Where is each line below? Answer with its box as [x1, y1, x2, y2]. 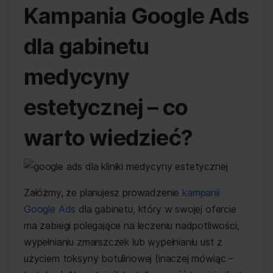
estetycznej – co [24, 94, 188, 121]
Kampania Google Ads [24, 2, 249, 29]
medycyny [24, 63, 130, 90]
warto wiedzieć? [24, 124, 193, 151]
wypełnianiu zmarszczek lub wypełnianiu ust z [24, 236, 223, 248]
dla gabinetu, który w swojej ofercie [76, 203, 236, 215]
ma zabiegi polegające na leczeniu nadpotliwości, [24, 219, 239, 232]
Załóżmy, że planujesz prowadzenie [24, 186, 183, 199]
